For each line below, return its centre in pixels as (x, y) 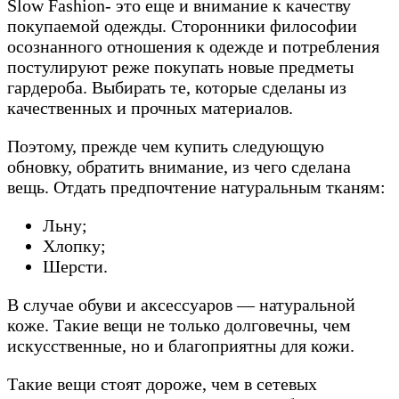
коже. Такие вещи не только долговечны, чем (179, 326)
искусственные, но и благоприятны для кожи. (181, 346)
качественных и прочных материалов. (150, 108)
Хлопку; (74, 246)
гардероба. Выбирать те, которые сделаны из (177, 88)
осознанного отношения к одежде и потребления (193, 47)
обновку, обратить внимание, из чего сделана (179, 167)
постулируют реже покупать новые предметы (180, 67)
